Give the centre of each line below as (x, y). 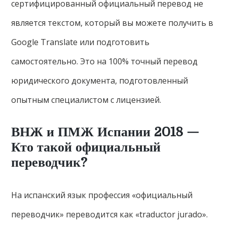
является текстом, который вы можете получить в (112, 23)
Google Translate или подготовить (81, 42)
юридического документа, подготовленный (100, 81)
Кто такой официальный (86, 147)
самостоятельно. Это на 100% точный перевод (105, 62)
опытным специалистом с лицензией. (86, 100)
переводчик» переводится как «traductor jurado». (110, 215)
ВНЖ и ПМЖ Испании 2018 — (105, 132)
